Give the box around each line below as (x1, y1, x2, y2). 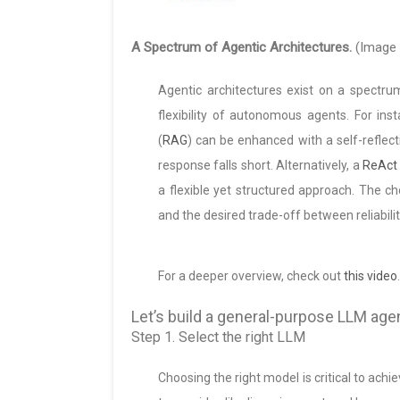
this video (344, 268, 397, 283)
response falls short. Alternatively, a (158, 157, 362, 172)
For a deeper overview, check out (158, 268, 344, 283)
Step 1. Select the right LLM (131, 328, 305, 346)
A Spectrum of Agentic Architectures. (131, 38, 352, 55)
